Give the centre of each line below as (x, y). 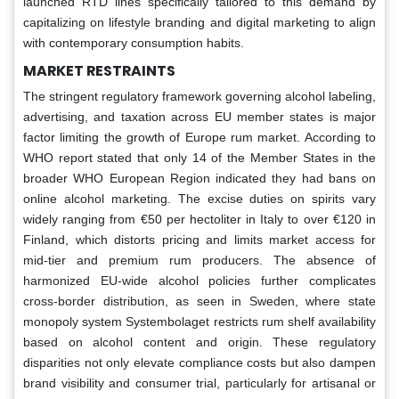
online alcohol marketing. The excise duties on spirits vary (199, 199)
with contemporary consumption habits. (134, 43)
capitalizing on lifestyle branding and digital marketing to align (199, 23)
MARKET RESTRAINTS (99, 71)
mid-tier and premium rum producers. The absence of (199, 261)
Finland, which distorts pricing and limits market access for (199, 240)
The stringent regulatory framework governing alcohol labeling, (199, 97)
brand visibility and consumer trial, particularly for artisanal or (199, 383)
